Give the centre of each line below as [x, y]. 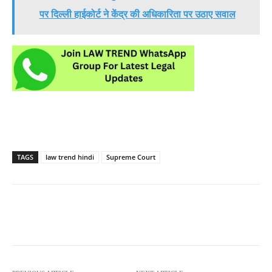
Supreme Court [131, 157]
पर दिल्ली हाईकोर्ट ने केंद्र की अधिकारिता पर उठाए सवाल [137, 15]
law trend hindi [70, 157]
